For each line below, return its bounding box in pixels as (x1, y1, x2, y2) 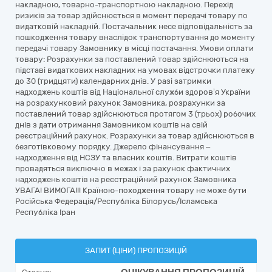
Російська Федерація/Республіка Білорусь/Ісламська (15, 197, 217, 206)
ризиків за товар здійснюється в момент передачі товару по (15, 11, 248, 20)
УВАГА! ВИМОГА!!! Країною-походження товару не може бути (15, 186, 246, 195)
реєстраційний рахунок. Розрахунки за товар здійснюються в (15, 131, 254, 140)
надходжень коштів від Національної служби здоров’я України (15, 87, 250, 97)
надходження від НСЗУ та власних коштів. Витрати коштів (15, 153, 237, 162)
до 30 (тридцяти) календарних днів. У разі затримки (15, 76, 211, 86)
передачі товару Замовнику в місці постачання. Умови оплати (15, 44, 254, 53)
